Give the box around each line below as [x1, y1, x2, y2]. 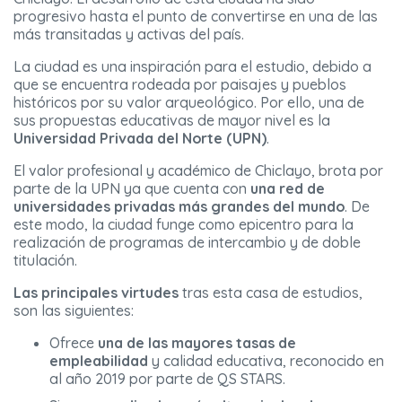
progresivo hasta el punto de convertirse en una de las [13, 7, 378, 26]
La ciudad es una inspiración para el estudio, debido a [13, 57, 371, 76]
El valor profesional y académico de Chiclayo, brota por [13, 162, 383, 180]
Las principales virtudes [13, 284, 179, 302]
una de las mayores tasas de [98, 334, 296, 353]
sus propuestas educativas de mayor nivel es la [13, 111, 330, 130]
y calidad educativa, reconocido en [148, 352, 384, 371]
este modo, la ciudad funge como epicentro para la [13, 215, 354, 234]
